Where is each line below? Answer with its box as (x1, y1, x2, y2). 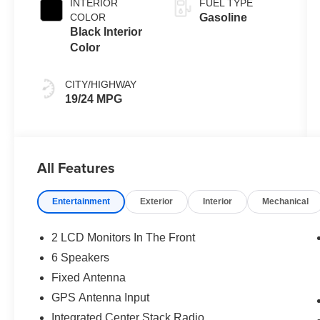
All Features (37, 156, 115, 178)
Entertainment (52, 196, 111, 206)
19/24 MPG (65, 92, 123, 105)
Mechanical (262, 196, 309, 206)
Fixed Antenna (51, 271, 126, 284)
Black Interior (70, 25, 143, 38)
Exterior (140, 196, 174, 206)
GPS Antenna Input (51, 291, 150, 304)
